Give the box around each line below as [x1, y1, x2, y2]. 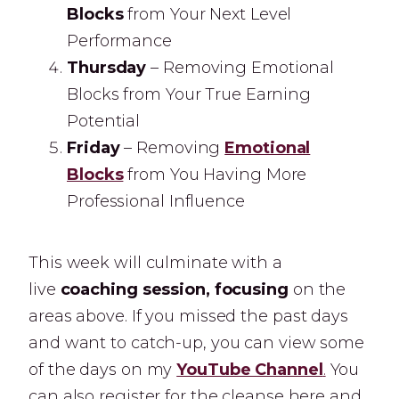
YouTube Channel [176, 360, 323, 379]
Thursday [67, 58, 147, 77]
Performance [67, 31, 172, 51]
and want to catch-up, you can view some [28, 333, 365, 353]
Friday [67, 138, 120, 158]
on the [292, 280, 346, 299]
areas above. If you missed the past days [28, 306, 348, 326]
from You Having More [123, 165, 307, 184]
